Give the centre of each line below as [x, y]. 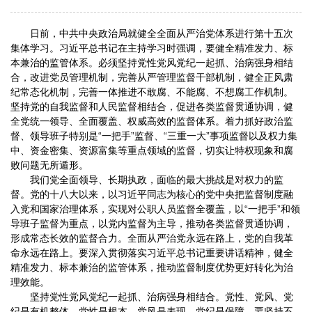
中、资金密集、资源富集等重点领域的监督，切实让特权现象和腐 [152, 151]
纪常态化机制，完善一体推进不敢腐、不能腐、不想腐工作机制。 [152, 92]
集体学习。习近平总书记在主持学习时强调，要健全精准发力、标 [152, 48]
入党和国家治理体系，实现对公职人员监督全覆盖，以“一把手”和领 [155, 209]
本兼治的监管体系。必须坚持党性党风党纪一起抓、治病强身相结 [152, 63]
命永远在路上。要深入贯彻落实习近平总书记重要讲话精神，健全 [152, 253]
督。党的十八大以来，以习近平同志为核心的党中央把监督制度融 [152, 195]
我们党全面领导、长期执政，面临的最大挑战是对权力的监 [157, 180]
